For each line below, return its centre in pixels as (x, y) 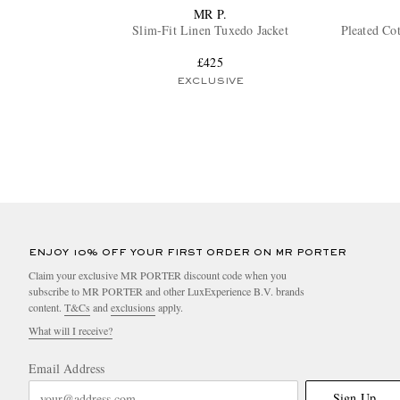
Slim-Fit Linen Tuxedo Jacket (210, 30)
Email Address (67, 369)
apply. (169, 308)
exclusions (133, 308)
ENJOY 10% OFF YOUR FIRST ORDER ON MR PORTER (187, 253)
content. (46, 308)
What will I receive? (71, 331)
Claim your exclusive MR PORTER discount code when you (158, 275)
